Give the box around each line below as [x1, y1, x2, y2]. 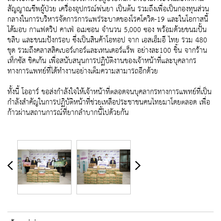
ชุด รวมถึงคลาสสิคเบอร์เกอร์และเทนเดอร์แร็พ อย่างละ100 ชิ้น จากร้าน [7, 44, 207, 58]
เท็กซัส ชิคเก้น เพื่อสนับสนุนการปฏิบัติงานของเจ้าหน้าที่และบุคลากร [7, 54, 196, 68]
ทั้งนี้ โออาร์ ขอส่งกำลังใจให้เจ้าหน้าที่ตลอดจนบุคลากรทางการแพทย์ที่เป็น [7, 85, 212, 99]
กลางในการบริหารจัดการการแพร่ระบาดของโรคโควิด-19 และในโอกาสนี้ [7, 13, 208, 27]
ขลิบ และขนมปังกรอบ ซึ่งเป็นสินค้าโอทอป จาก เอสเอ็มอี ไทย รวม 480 [7, 34, 207, 47]
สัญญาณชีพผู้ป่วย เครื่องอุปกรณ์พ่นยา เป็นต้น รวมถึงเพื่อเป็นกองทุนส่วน [7, 2, 209, 16]
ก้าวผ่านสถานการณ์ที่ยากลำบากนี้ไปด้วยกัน [7, 106, 129, 120]
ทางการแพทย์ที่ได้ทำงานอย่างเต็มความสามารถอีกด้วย [7, 65, 158, 78]
